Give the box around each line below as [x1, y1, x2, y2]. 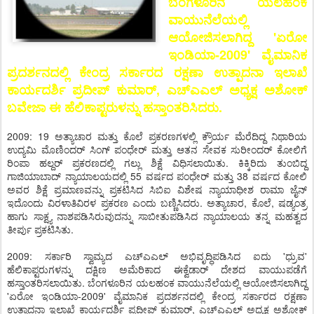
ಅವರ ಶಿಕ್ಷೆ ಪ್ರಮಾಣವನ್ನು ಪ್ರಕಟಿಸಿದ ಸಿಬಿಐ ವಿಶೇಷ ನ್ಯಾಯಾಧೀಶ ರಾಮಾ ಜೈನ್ [7, 182, 307, 196]
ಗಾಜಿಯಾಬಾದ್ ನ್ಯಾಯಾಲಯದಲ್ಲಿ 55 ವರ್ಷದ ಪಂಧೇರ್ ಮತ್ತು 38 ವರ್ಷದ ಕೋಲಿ [7, 169, 307, 183]
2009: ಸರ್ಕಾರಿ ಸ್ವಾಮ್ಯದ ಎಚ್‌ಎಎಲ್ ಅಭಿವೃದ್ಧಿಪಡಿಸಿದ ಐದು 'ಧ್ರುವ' [7, 249, 307, 263]
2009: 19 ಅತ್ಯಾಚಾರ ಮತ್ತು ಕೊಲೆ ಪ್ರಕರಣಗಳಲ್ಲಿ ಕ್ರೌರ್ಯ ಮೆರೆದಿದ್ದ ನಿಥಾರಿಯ [7, 129, 307, 143]
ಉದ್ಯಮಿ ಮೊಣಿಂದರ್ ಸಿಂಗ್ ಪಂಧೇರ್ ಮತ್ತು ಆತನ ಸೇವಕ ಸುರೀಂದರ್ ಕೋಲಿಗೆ [7, 142, 307, 156]
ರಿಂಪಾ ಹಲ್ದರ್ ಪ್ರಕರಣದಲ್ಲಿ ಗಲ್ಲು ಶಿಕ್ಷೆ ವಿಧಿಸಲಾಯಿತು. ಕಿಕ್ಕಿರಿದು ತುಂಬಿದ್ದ [7, 156, 307, 170]
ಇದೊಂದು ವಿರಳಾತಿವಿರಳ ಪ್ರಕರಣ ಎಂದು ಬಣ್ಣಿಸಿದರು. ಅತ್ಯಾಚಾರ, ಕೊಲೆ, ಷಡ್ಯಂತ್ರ [7, 196, 307, 210]
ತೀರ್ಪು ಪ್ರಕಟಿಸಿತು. [7, 222, 74, 236]
